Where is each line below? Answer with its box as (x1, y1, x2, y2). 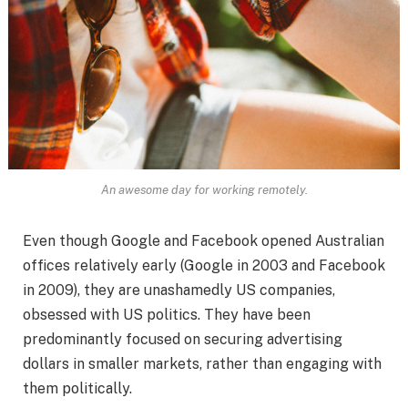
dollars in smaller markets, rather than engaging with (23, 355, 382, 373)
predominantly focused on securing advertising (23, 331, 342, 349)
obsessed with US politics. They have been (23, 306, 311, 324)
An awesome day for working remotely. (100, 182, 308, 198)
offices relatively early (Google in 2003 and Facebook (23, 257, 385, 275)
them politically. (23, 380, 132, 398)
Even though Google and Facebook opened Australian (23, 232, 384, 250)
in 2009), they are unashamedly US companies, (23, 281, 335, 300)
